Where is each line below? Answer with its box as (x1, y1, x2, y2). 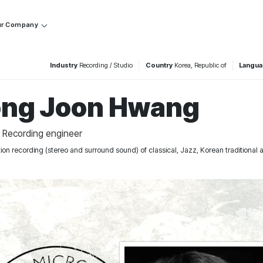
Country (145, 61, 173, 70)
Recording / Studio (79, 61, 133, 70)
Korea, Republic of (174, 61, 227, 70)
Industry (50, 61, 78, 70)
